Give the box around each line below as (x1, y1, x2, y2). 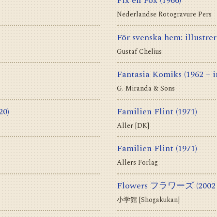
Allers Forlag (117, 157, 158, 168)
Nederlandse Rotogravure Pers (117, 9, 212, 20)
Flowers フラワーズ (117, 179, 194, 192)
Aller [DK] (117, 120, 149, 131)
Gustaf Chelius (117, 46, 162, 57)
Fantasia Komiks (117, 68, 182, 81)
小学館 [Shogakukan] (117, 194, 180, 205)
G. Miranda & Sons (117, 83, 175, 94)
